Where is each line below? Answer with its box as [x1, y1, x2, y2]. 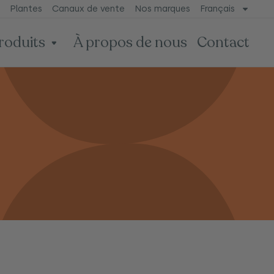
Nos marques [134, 3, 190, 15]
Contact [197, 32, 250, 53]
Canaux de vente [51, 3, 125, 15]
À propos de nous [73, 32, 187, 53]
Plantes [9, 3, 42, 15]
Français [199, 3, 235, 15]
